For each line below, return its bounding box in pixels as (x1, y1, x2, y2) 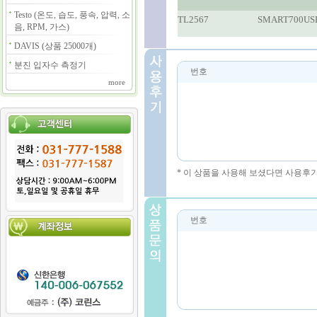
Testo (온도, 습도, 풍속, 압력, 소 (14, 10, 131, 20)
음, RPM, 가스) (14, 22, 70, 32)
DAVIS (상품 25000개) (14, 41, 97, 51)
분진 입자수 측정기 (14, 60, 87, 70)
